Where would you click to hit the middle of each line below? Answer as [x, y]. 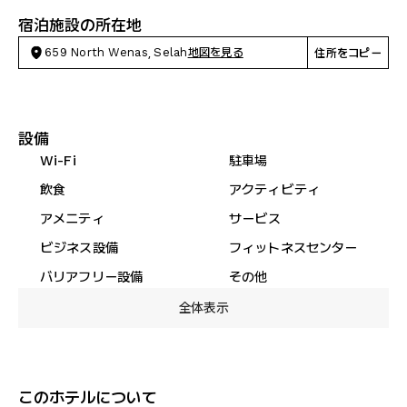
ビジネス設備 [79, 248]
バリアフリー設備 [92, 277]
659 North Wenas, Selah [116, 52]
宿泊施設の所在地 [80, 25]
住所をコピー [348, 53]
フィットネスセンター [293, 248]
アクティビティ [275, 189]
